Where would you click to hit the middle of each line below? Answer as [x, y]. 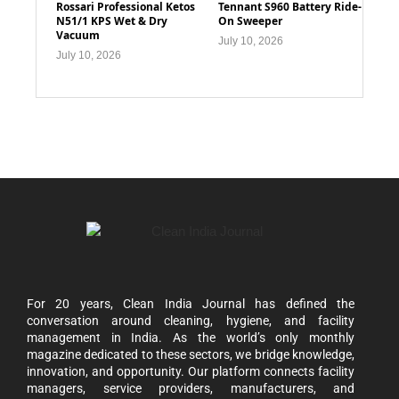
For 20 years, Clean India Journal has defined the [191, 303]
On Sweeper [251, 20]
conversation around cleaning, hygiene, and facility [191, 320]
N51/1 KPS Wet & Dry [112, 20]
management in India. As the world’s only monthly [191, 337]
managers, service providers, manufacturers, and [191, 388]
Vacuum [78, 35]
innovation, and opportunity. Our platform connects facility [191, 371]
